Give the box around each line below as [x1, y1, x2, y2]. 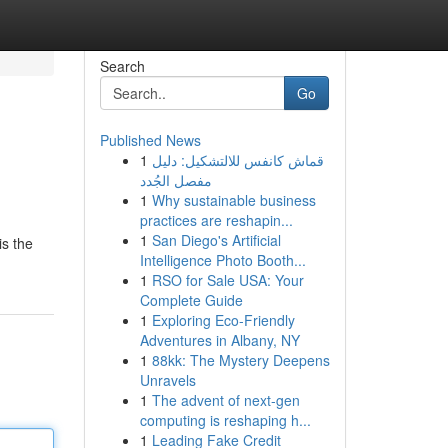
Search [99, 56, 145, 76]
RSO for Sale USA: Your [151, 270, 304, 290]
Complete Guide [139, 290, 243, 310]
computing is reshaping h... [139, 410, 311, 430]
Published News [99, 130, 201, 150]
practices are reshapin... [139, 210, 293, 230]
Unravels [139, 370, 196, 390]
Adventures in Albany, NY [139, 330, 300, 350]
